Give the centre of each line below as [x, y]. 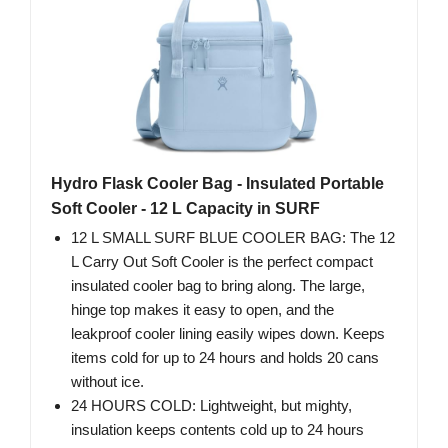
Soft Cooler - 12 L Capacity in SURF [185, 209]
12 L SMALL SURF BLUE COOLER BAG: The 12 [233, 238]
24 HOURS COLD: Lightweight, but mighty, [211, 406]
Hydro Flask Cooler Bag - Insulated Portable [217, 184]
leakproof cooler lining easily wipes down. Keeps [228, 334]
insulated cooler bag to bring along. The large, [218, 286]
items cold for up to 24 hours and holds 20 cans [225, 358]
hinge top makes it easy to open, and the [202, 310]
